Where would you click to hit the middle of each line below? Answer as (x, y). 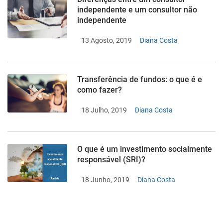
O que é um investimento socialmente (145, 149)
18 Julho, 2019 (104, 110)
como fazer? (100, 90)
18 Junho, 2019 (105, 180)
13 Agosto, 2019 (107, 41)
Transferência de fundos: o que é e (140, 80)
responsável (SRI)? (111, 160)
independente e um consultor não (137, 10)
